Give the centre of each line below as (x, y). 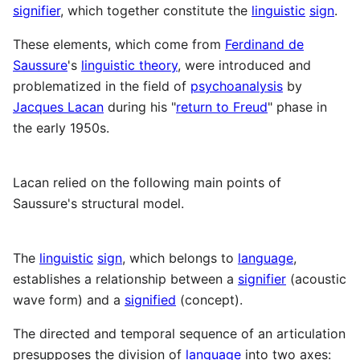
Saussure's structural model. (98, 204)
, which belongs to (180, 258)
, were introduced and (244, 65)
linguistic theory (129, 65)
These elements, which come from (119, 45)
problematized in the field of (102, 86)
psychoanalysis (237, 86)
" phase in (297, 107)
